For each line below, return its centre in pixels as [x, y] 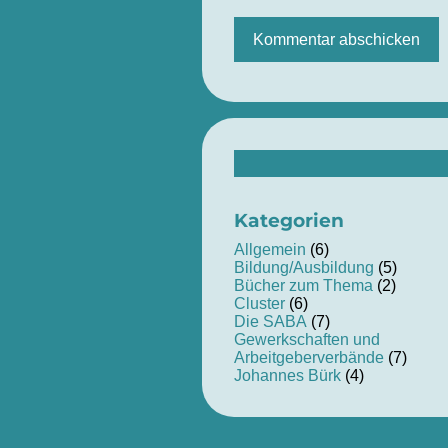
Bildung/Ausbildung [303, 268]
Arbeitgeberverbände [308, 358]
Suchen [260, 158]
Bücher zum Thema [303, 286]
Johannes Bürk [287, 376]
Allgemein [269, 250]
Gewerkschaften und [306, 340]
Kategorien [288, 220]
